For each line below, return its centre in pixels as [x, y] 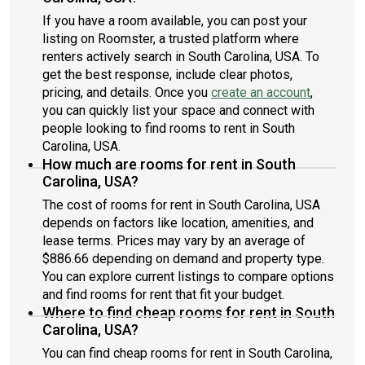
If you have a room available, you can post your [175, 21]
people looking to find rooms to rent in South [169, 128]
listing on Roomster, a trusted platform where [171, 39]
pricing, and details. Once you [127, 92]
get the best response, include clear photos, [167, 75]
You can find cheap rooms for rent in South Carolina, [187, 353]
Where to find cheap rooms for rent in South [189, 312]
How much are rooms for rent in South [169, 164]
